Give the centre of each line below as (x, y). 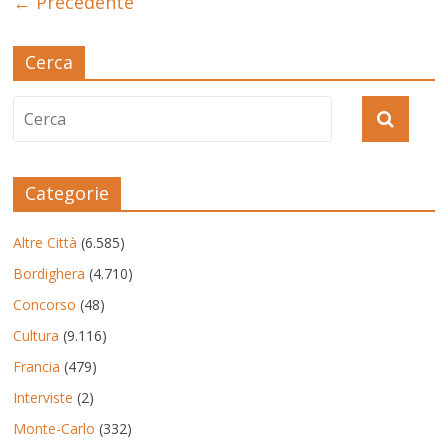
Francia (37, 366)
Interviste (43, 397)
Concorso (45, 304)
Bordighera (49, 273)
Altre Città (45, 242)
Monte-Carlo (54, 428)
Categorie (67, 192)
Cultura (36, 335)
